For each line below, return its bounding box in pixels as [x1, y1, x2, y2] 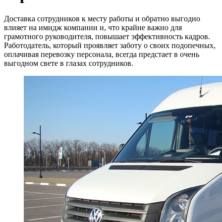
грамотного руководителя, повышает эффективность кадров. [4, 32, 210, 41]
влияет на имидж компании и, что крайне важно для [4, 23, 182, 32]
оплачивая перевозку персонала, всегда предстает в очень [4, 50, 199, 58]
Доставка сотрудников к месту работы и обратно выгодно [4, 14, 200, 23]
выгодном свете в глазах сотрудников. [4, 58, 133, 67]
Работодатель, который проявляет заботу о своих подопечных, [4, 41, 216, 50]
